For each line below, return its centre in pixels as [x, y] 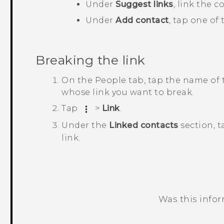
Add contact [142, 20]
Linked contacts [144, 125]
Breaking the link [90, 60]
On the [78, 80]
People [110, 80]
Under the [85, 125]
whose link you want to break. [128, 92]
